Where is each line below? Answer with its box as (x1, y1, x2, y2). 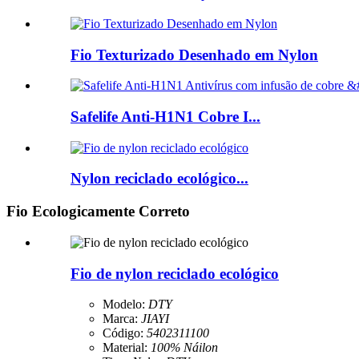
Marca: (103, 312, 138, 326)
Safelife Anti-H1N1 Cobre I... (71, 107, 260, 125)
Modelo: (103, 297, 145, 312)
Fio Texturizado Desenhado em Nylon (71, 46, 318, 63)
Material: (103, 341, 147, 355)
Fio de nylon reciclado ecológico (71, 264, 279, 282)
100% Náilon (151, 341, 218, 355)
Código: (103, 326, 143, 341)
